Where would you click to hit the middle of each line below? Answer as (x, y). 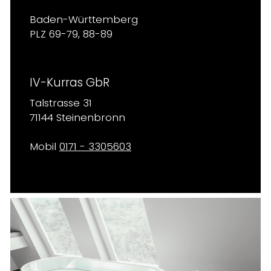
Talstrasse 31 (61, 103)
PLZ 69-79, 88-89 (71, 34)
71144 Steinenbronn (77, 118)
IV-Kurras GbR (70, 83)
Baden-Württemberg (84, 20)
